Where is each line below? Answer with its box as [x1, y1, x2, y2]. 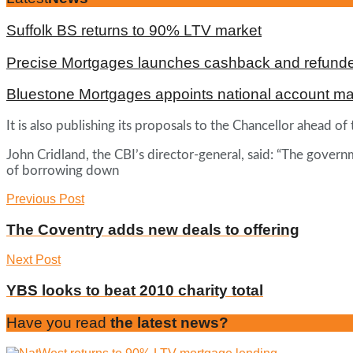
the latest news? [106, 314, 229, 331]
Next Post [6, 253, 61, 267]
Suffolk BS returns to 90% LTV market [6, 21, 262, 39]
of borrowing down [6, 163, 119, 177]
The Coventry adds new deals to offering [6, 221, 299, 238]
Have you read [6, 314, 106, 331]
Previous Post [6, 191, 84, 206]
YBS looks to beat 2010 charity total [6, 282, 263, 299]
